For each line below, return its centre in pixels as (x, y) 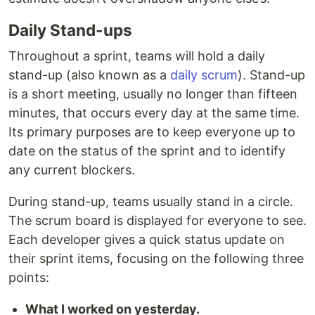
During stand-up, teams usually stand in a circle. (151, 202)
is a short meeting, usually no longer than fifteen (153, 94)
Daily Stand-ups (70, 30)
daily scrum (204, 75)
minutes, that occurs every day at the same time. (154, 113)
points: (29, 278)
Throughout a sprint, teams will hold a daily (137, 56)
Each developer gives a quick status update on (147, 240)
